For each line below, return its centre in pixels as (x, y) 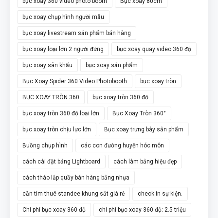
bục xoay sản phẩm (112, 65)
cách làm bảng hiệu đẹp (145, 161)
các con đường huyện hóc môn (122, 145)
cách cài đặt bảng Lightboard (61, 161)
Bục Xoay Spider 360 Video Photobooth (75, 81)
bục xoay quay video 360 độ (154, 49)
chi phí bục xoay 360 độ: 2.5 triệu (142, 209)
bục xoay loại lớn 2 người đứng (63, 49)
